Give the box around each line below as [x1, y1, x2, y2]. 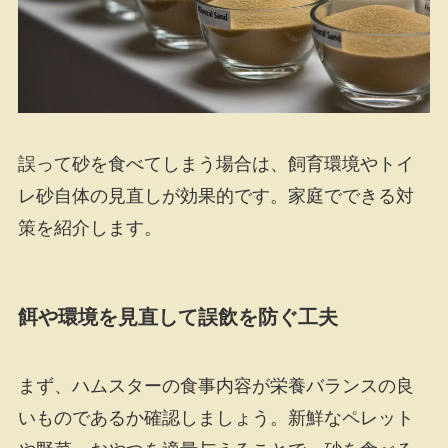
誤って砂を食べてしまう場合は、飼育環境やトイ [17, 154, 414, 175]
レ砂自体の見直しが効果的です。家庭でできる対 [17, 186, 414, 207]
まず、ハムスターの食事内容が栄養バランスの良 [17, 375, 414, 396]
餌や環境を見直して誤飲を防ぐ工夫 [17, 305, 338, 328]
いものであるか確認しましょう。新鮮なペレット [17, 407, 414, 428]
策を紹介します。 [17, 218, 162, 239]
